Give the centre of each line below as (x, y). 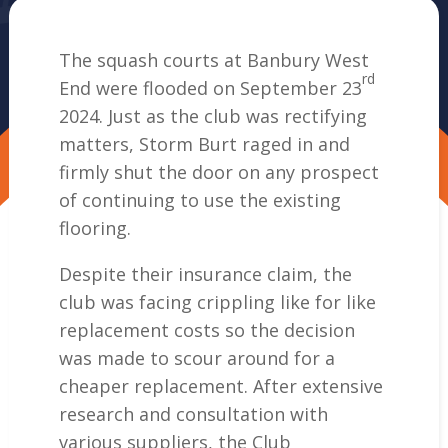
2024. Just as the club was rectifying (212, 116)
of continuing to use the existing (199, 200)
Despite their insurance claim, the (205, 274)
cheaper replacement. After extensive (220, 386)
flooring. (94, 228)
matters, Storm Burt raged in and (204, 144)
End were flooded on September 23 (210, 88)
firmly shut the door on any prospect (218, 172)
